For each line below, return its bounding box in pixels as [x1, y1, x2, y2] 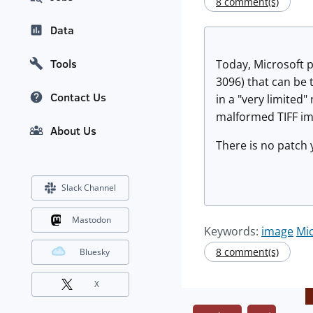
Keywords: [204, 224, 261, 239]
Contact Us [50, 89, 106, 105]
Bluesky [80, 246, 110, 259]
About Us [50, 123, 96, 139]
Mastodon [71, 214, 111, 226]
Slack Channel [61, 182, 116, 194]
